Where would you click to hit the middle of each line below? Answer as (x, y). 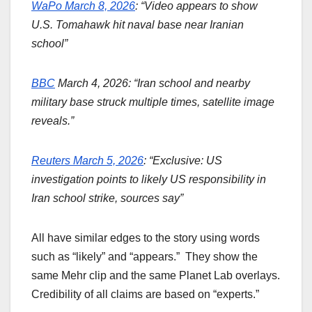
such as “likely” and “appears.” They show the (145, 257)
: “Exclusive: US (183, 161)
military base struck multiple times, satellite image (153, 102)
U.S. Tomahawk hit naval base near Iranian (138, 25)
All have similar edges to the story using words (146, 238)
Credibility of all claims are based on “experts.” (145, 295)
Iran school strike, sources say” (107, 198)
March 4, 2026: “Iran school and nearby (153, 84)
